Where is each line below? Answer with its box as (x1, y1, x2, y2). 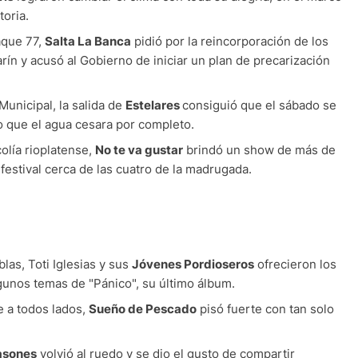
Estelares (125, 97, 182, 113)
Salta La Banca (45, 34, 131, 50)
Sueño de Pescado (89, 301, 197, 317)
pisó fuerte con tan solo (197, 301, 334, 317)
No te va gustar (95, 142, 183, 158)
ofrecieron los (254, 257, 336, 272)
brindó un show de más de (183, 142, 336, 158)
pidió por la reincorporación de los (131, 34, 328, 50)
